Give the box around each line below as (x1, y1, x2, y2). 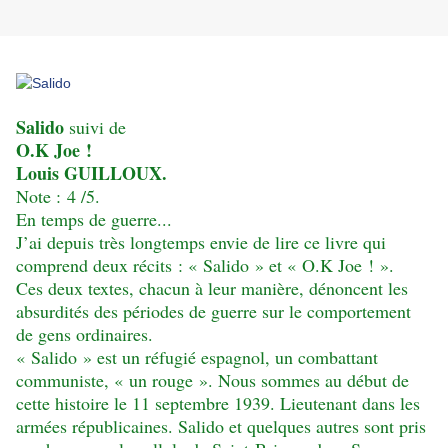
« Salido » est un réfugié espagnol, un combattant (16, 345, 378, 370)
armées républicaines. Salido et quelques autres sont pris (16, 414, 426, 439)
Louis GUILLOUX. (16, 160, 167, 187)
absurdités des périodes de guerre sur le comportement (16, 299, 411, 324)
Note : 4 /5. (16, 184, 100, 209)
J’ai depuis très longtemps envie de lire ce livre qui (16, 230, 386, 255)
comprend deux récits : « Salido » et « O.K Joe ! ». (16, 253, 394, 278)
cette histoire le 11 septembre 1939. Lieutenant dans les (16, 391, 420, 416)
